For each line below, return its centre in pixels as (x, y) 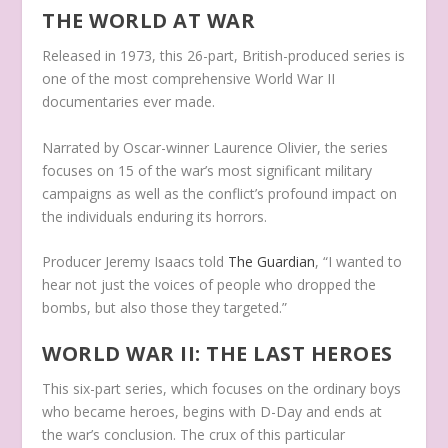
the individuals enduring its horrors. (155, 216)
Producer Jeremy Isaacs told (135, 262)
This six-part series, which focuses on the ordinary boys (222, 389)
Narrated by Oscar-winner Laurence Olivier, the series (215, 147)
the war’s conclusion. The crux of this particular (194, 435)
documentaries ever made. (129, 102)
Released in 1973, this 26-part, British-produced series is (224, 56)
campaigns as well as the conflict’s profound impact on (220, 193)
